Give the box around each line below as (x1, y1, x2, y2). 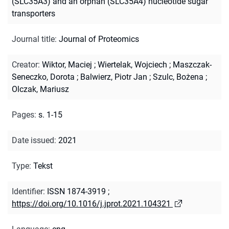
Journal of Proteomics (59, 34, 139, 44)
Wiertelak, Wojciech (98, 59, 167, 70)
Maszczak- (173, 59, 212, 70)
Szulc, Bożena (153, 72, 203, 82)
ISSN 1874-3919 (47, 186, 106, 196)
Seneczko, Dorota (12, 72, 75, 82)
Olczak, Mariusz (12, 84, 69, 94)
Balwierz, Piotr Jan (80, 72, 147, 82)
